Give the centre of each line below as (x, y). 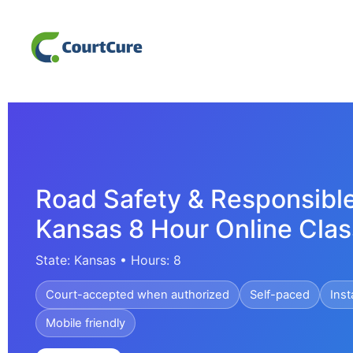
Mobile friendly (85, 323)
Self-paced (280, 295)
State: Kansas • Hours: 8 (108, 260)
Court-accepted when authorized (137, 295)
